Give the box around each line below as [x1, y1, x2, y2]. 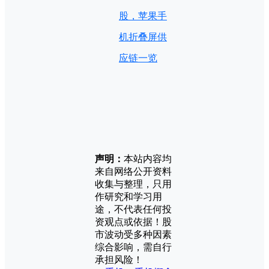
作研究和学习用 [95, 191, 162, 202]
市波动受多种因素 [95, 229, 172, 240]
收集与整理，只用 [95, 178, 172, 189]
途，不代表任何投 [95, 204, 172, 214]
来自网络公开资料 [95, 166, 172, 177]
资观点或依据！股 [95, 216, 172, 227]
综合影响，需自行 [95, 241, 172, 252]
